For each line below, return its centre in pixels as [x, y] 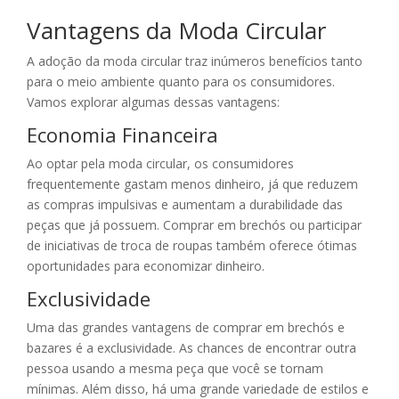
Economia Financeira [122, 135]
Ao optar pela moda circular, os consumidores [160, 164]
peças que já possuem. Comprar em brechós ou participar [194, 225]
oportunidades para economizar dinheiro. [146, 266]
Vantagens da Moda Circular [176, 31]
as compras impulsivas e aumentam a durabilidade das [185, 205]
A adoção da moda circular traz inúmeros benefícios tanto [195, 61]
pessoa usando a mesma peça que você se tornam [175, 369]
